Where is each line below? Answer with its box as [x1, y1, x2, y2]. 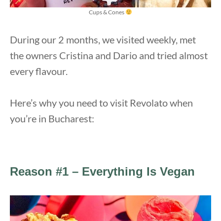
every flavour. [10, 65, 68, 77]
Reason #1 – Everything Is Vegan [10, 164, 195, 178]
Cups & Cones [89, 8, 126, 16]
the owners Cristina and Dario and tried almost [10, 49, 208, 61]
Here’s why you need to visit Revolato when [10, 96, 193, 109]
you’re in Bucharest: [10, 112, 94, 124]
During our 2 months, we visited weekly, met [10, 33, 196, 45]
